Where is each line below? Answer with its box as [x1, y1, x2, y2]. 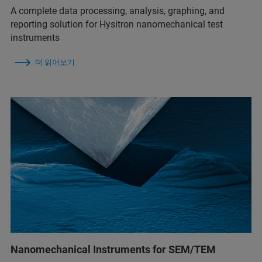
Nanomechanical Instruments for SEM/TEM [11, 243, 216, 256]
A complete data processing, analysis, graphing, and [11, 5, 225, 16]
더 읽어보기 [35, 57, 75, 67]
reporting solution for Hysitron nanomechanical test [11, 18, 223, 30]
